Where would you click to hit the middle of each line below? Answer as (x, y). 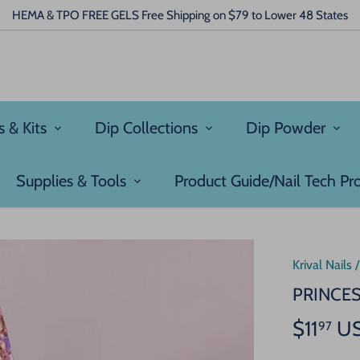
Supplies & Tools (72, 181)
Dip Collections (147, 128)
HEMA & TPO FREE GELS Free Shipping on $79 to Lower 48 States (180, 14)
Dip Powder (286, 128)
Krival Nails (322, 265)
